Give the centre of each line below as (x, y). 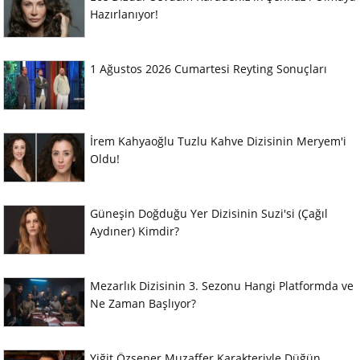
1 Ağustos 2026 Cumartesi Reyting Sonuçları (209, 69)
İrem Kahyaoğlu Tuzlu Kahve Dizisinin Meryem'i (218, 141)
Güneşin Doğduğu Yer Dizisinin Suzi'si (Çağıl (209, 214)
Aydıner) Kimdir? (135, 231)
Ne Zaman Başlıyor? (143, 304)
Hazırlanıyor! (124, 14)
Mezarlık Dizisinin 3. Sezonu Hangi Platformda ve (222, 286)
